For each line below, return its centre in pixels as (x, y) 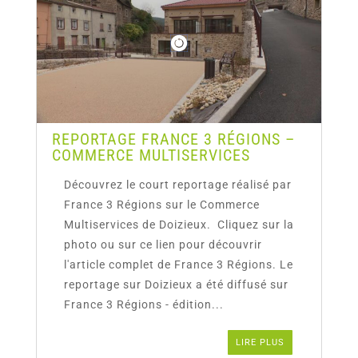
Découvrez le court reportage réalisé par (177, 185)
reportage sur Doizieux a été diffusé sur (176, 285)
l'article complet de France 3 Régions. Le (178, 265)
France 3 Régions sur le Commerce (161, 205)
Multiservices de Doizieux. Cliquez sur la (179, 225)
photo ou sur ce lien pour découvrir (163, 245)
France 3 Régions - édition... (143, 305)
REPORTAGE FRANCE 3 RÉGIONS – (173, 139)
